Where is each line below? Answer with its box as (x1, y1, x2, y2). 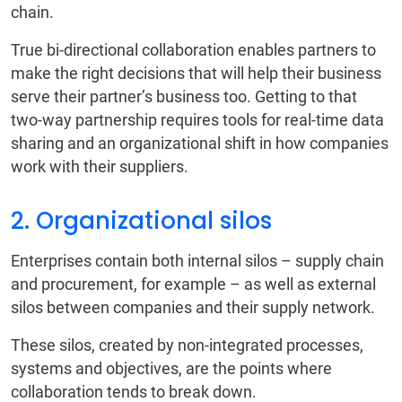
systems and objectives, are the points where (11, 359, 332, 379)
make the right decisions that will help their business (11, 64, 381, 83)
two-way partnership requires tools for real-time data (11, 110, 384, 130)
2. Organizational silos (11, 205, 272, 238)
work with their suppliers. (11, 157, 188, 177)
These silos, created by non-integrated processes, (11, 336, 363, 355)
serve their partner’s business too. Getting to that (11, 87, 357, 107)
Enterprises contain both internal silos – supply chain (11, 251, 384, 271)
